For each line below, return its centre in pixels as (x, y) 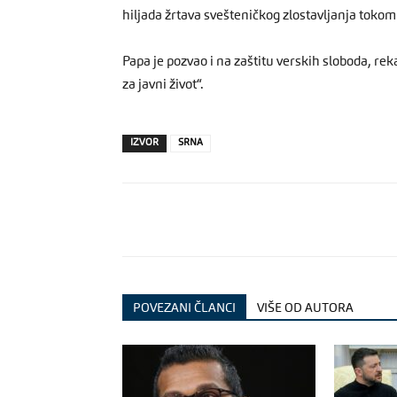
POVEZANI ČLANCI (184, 308)
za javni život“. (163, 86)
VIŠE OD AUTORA (305, 308)
